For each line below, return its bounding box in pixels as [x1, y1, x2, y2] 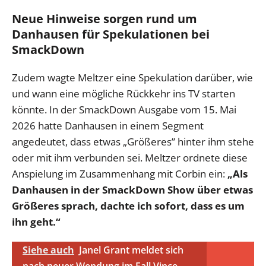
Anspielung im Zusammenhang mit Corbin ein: [12, 167, 227, 181]
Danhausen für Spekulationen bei [12, 26, 210, 43]
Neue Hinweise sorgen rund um [12, 11, 197, 27]
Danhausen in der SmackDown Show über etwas [12, 183, 253, 197]
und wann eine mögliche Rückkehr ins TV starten [12, 87, 235, 101]
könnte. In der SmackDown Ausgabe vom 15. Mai [12, 103, 236, 117]
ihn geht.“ [12, 215, 61, 229]
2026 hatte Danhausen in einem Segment [12, 119, 204, 133]
